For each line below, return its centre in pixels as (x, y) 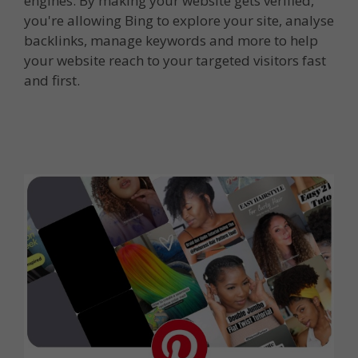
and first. (52, 81)
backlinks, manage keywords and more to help (171, 41)
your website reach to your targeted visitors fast (175, 61)
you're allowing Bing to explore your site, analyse (179, 21)
